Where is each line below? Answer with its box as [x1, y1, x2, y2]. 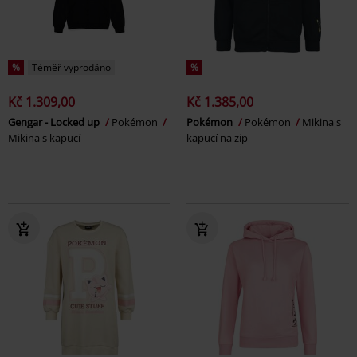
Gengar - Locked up [8, 114, 102, 129]
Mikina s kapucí [8, 130, 80, 145]
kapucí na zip [186, 130, 248, 145]
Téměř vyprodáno [32, 60, 111, 74]
